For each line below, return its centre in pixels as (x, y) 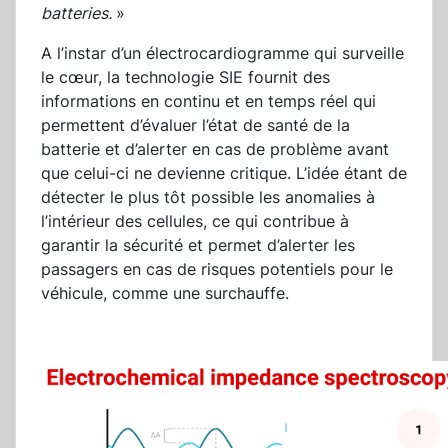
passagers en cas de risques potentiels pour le (217, 269)
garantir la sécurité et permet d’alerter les (198, 245)
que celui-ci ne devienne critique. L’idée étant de (224, 173)
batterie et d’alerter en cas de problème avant (215, 149)
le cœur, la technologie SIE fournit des (185, 77)
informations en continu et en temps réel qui (208, 101)
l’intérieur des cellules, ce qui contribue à (195, 221)
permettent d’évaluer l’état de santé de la (195, 125)
